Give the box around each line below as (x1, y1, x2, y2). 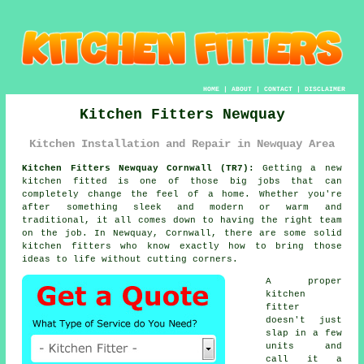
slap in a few (266, 328, 342, 339)
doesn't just (266, 315, 342, 326)
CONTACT (263, 84, 292, 93)
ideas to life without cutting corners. (22, 254, 239, 265)
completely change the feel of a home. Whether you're (22, 189, 342, 200)
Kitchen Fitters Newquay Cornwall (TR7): (22, 163, 255, 174)
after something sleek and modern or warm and (22, 202, 342, 213)
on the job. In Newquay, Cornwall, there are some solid (22, 228, 342, 239)
